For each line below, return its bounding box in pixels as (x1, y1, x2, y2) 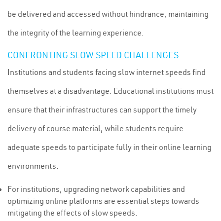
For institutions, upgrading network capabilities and (7, 184, 185, 194)
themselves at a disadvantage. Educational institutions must (7, 86, 214, 96)
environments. (7, 161, 59, 171)
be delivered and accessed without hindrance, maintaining (7, 9, 209, 19)
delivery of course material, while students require (7, 123, 184, 133)
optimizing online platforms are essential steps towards (7, 196, 199, 206)
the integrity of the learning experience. (7, 28, 144, 37)
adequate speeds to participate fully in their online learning (7, 142, 212, 152)
